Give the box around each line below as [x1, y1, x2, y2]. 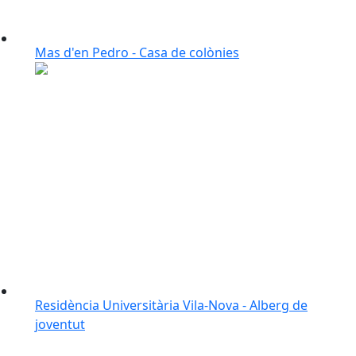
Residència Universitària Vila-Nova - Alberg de [35, 296, 308, 314]
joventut [35, 315, 85, 333]
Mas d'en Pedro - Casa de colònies [35, 44, 239, 61]
